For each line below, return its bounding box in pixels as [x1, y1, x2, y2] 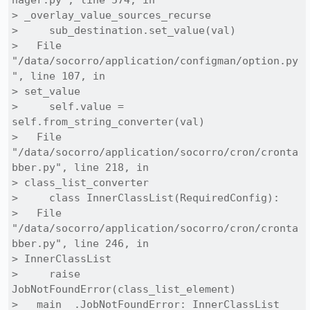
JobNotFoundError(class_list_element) [12, 283, 236, 295]
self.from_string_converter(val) [12, 116, 205, 128]
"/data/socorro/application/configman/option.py [12, 55, 298, 67]
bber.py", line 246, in [12, 237, 149, 250]
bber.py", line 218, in [12, 161, 149, 174]
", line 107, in [12, 70, 105, 82]
